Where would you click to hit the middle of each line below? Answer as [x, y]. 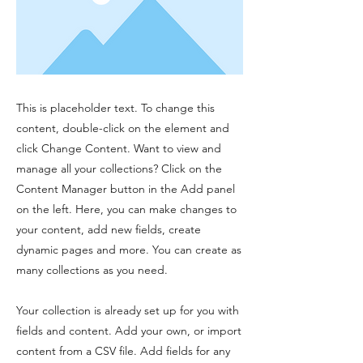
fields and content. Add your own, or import [129, 331]
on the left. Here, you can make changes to [126, 209]
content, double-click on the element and [123, 128]
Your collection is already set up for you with [128, 311]
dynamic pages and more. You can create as [129, 250]
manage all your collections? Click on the [119, 169]
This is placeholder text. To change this [115, 108]
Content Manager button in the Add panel [126, 189]
